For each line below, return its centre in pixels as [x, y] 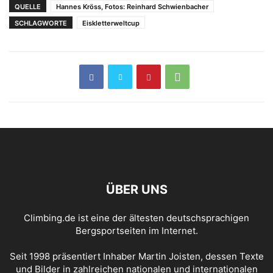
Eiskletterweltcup [111, 23]
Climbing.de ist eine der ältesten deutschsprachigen [136, 218]
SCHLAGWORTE [41, 23]
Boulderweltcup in [156, 12]
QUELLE [28, 7]
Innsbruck [138, 24]
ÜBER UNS [136, 190]
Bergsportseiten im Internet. [136, 231]
